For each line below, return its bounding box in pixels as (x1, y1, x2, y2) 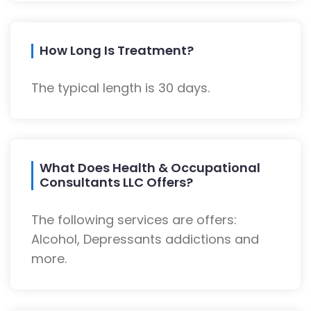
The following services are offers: (31, 211, 237, 229)
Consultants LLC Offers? (40, 174, 193, 192)
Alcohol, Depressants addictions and (31, 230, 259, 249)
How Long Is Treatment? (40, 42, 194, 60)
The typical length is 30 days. (31, 79, 210, 97)
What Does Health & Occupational (40, 159, 260, 177)
